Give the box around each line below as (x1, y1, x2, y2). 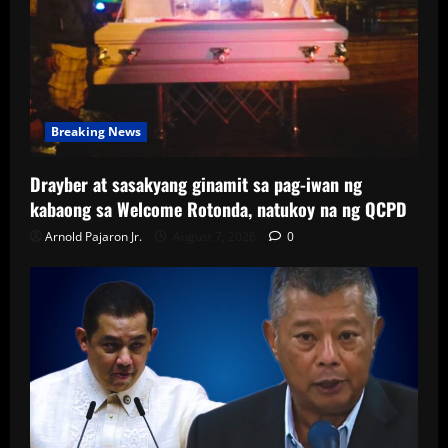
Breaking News (51, 123, 142, 141)
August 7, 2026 (170, 228, 259, 246)
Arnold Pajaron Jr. (45, 228, 142, 246)
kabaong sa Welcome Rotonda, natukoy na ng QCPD (30, 196, 407, 223)
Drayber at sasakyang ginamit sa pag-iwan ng (30, 171, 362, 198)
